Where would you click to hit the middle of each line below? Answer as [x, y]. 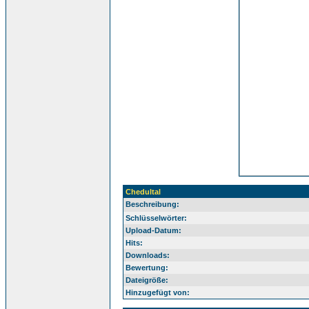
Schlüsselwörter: [156, 218]
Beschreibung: [152, 204]
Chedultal [143, 192]
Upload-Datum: [153, 230]
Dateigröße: [147, 280]
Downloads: [148, 255]
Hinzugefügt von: [158, 292]
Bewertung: [147, 268]
